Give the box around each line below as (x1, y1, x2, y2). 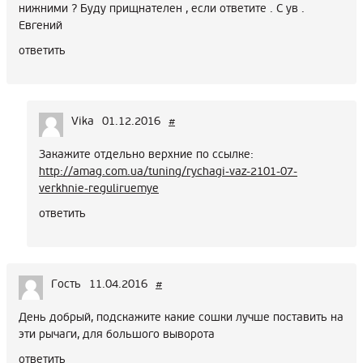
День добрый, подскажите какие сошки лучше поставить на (19, 310, 344, 325)
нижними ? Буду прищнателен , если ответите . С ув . (19, 2, 305, 16)
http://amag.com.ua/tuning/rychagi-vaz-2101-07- (39, 164, 297, 179)
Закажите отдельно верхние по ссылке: (39, 147, 254, 162)
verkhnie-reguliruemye (39, 181, 159, 196)
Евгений (19, 19, 62, 33)
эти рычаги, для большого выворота (19, 327, 215, 342)
